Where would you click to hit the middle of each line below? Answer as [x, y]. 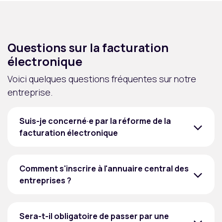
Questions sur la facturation [88, 48]
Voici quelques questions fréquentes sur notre [102, 79]
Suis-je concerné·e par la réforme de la [95, 121]
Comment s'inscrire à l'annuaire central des [104, 169]
